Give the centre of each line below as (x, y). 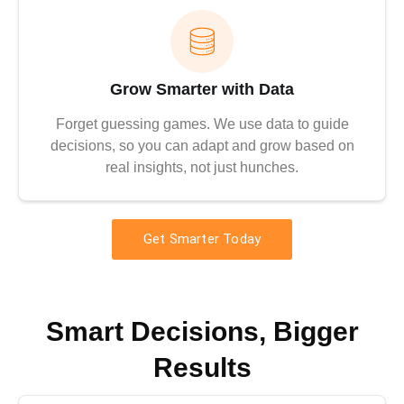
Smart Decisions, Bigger (202, 332)
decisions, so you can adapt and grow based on (202, 146)
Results (202, 368)
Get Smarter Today (202, 239)
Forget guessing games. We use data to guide (202, 124)
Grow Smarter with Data (202, 90)
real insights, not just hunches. (202, 168)
